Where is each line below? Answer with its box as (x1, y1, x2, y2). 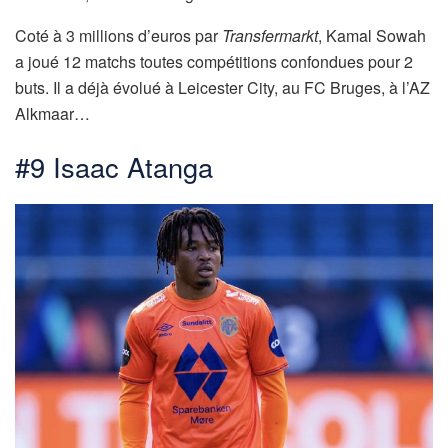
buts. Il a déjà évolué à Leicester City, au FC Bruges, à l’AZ (15, 75, 430, 99)
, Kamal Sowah (318, 23, 426, 47)
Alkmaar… (15, 101, 90, 125)
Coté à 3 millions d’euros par (15, 23, 222, 47)
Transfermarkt (222, 23, 318, 47)
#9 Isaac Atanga (15, 147, 213, 187)
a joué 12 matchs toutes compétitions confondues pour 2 (15, 49, 413, 73)
